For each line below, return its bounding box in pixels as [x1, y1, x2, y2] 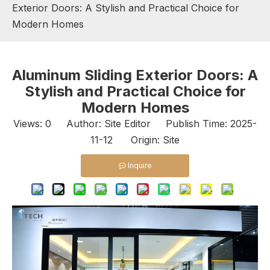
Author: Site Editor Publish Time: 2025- [51, 118, 257, 130]
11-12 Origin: [90, 134, 163, 146]
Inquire [127, 161, 152, 170]
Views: [13, 118, 45, 130]
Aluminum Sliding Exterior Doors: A [12, 66, 258, 84]
